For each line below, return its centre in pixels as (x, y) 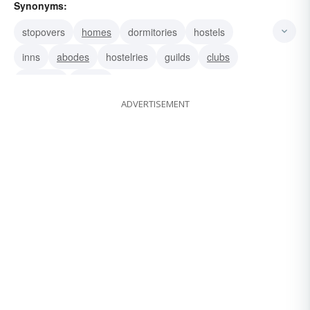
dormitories (153, 32)
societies (41, 82)
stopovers (44, 32)
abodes (73, 57)
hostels (209, 32)
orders (91, 82)
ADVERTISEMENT (155, 104)
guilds (177, 57)
